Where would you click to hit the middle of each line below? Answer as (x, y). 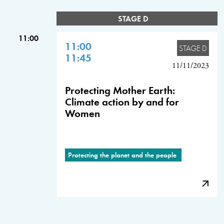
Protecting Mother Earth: (120, 90)
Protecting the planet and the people (123, 154)
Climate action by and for (122, 101)
